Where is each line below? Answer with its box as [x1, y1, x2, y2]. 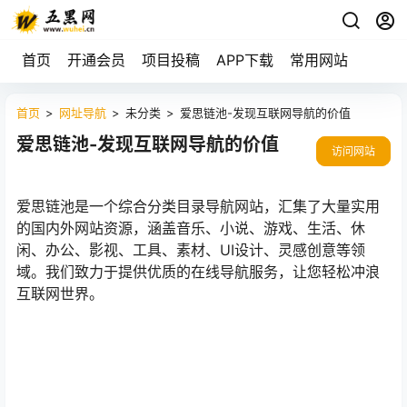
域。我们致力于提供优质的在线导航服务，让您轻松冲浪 [16, 263, 380, 281]
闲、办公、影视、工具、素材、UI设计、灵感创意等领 [16, 241, 365, 259]
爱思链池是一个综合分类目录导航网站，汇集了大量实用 [16, 197, 380, 215]
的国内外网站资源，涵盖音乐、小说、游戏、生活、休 [16, 219, 365, 237]
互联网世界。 [16, 284, 104, 303]
